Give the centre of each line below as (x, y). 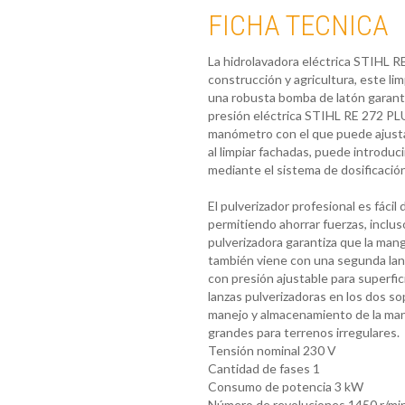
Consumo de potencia (269, 387)
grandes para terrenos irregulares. (303, 333)
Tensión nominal (254, 351)
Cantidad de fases (259, 369)
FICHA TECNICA (301, 26)
